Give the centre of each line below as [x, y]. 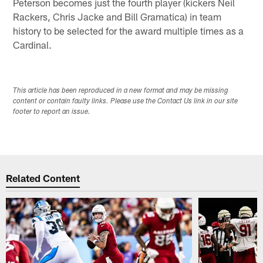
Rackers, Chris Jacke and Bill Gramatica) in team [117, 16]
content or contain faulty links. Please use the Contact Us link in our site [126, 101]
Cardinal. [33, 44]
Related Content [43, 178]
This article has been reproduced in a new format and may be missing [121, 91]
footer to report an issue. [52, 112]
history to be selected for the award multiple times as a [129, 30]
